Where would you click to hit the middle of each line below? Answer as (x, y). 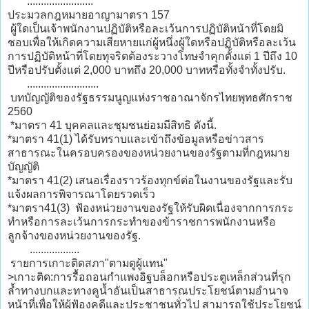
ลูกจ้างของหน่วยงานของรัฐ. (74, 236)
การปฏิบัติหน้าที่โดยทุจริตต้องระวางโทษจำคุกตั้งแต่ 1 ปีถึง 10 (152, 57)
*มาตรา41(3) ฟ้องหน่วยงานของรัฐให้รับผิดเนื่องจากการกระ (151, 208)
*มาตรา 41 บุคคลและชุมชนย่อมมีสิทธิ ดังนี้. (112, 126)
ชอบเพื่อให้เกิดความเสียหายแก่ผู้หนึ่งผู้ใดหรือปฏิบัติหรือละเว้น (152, 43)
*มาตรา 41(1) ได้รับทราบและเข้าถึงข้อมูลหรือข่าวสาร (136, 139)
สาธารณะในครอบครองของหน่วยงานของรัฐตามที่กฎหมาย (149, 153)
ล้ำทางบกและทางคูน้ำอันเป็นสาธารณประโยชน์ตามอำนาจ (148, 291)
